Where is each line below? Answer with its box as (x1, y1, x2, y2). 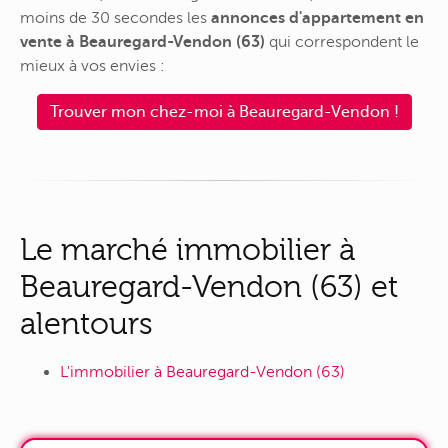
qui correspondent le (265, 33, 419, 52)
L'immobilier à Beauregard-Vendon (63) (60, 363, 345, 382)
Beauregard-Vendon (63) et (20, 268, 398, 304)
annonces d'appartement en (211, 9, 424, 28)
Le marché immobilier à (20, 231, 355, 267)
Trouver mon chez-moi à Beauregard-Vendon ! (49, 102, 399, 121)
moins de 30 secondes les (20, 9, 211, 28)
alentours (20, 305, 153, 341)
